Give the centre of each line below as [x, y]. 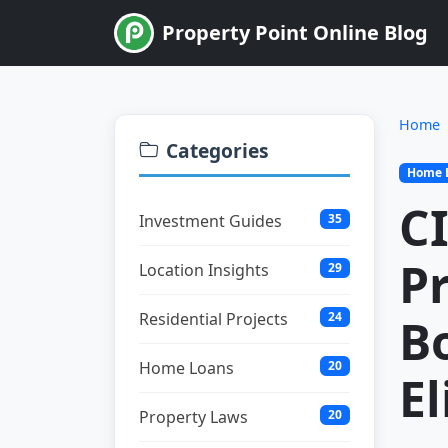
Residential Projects [213, 319]
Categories [217, 150]
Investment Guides [210, 221]
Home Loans [186, 368]
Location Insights [204, 270]
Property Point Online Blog [295, 32]
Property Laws [193, 417]
